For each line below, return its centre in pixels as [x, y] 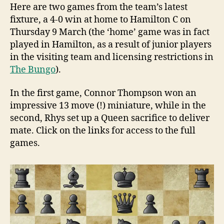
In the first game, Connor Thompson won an [103, 93]
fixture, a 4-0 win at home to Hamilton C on [100, 19]
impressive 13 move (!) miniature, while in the [108, 106]
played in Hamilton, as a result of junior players [111, 44]
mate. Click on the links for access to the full [103, 131]
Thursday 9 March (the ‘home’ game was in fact [110, 32]
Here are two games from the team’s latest [99, 7]
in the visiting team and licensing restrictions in [112, 57]
